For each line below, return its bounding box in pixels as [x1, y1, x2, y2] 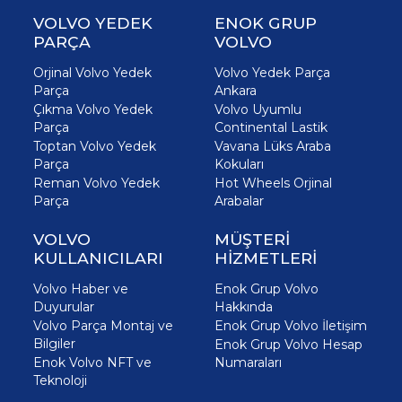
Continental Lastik [214, 118, 328, 135]
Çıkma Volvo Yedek [33, 100, 153, 118]
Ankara [214, 82, 257, 99]
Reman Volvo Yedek [33, 174, 160, 191]
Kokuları [214, 155, 264, 172]
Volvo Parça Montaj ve [33, 317, 173, 334]
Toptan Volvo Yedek [33, 137, 156, 154]
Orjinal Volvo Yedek [33, 64, 152, 81]
